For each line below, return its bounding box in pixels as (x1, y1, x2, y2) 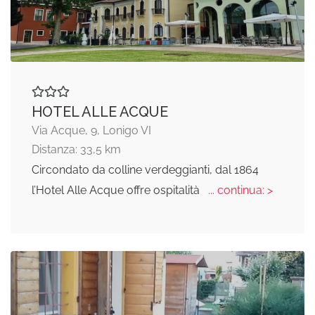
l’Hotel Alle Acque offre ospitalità (32, 183, 202, 197)
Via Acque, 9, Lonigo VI (32, 123, 151, 137)
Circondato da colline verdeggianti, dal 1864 (32, 162, 259, 176)
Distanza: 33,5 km (32, 142, 121, 156)
